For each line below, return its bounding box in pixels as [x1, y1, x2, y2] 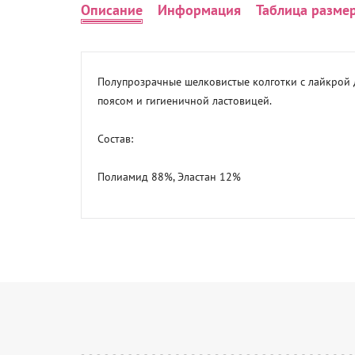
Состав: [97, 132, 133, 146]
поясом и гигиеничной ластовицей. [97, 94, 272, 108]
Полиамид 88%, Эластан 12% [97, 170, 241, 184]
